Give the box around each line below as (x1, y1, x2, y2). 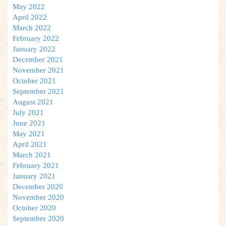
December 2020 (13, 182, 63, 191)
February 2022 (13, 34, 59, 42)
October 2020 (13, 203, 56, 212)
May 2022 (13, 2, 45, 11)
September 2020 (13, 214, 64, 222)
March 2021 (13, 150, 51, 159)
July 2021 (13, 108, 44, 117)
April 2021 (13, 140, 47, 148)
